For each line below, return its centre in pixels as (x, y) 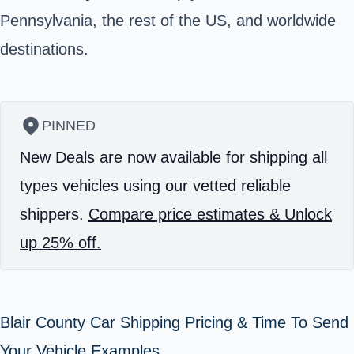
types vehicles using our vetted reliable (155, 185)
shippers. (54, 214)
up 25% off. (60, 242)
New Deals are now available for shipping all (173, 157)
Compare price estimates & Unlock (210, 214)
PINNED (69, 125)
